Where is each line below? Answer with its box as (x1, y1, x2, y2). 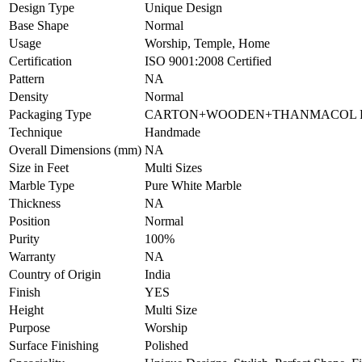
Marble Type (9, 178, 74, 192)
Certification (9, 53, 72, 68)
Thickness (9, 196, 61, 210)
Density (9, 89, 48, 103)
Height (9, 302, 44, 317)
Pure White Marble (145, 178, 242, 192)
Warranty (9, 249, 56, 263)
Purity (9, 231, 40, 246)
